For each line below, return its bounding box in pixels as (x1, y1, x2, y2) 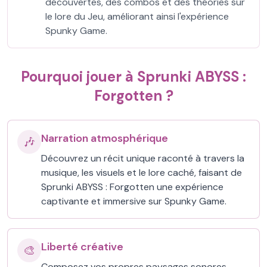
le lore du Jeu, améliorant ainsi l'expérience (45, 10, 229, 23)
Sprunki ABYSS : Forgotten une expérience (41, 181, 223, 193)
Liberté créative (41, 240, 123, 254)
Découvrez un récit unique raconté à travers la (41, 152, 244, 164)
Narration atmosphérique (41, 131, 168, 145)
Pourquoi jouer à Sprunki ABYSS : (21, 67, 246, 86)
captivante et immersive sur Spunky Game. (41, 195, 226, 207)
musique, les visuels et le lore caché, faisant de (41, 166, 242, 179)
